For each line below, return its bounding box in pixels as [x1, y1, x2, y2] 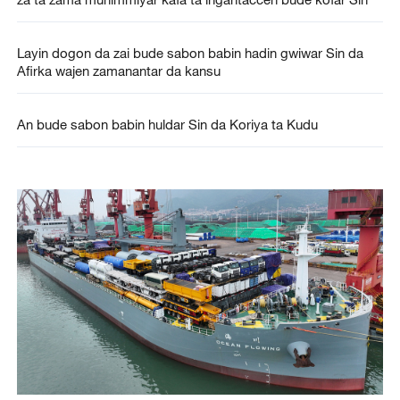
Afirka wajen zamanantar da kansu [16, 62, 221, 79]
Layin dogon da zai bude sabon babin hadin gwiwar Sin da [16, 45, 363, 62]
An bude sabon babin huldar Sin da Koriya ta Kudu [16, 116, 318, 133]
